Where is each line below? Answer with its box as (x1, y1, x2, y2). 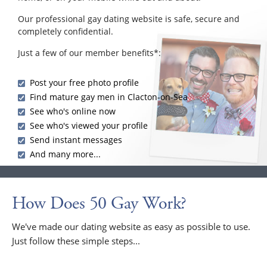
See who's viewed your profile (30, 119, 148, 131)
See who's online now (30, 105, 116, 117)
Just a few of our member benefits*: (18, 46, 161, 58)
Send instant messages (30, 133, 122, 145)
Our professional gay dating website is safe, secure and (18, 13, 240, 24)
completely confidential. (18, 25, 113, 37)
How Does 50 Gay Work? (12, 191, 187, 215)
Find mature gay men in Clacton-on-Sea (30, 91, 188, 103)
